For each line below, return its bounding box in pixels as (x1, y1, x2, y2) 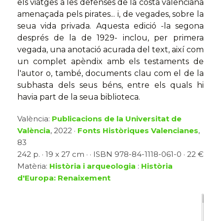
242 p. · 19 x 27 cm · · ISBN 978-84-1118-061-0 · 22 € (17, 149, 204, 159)
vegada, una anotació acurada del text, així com (17, 45, 204, 55)
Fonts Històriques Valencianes (77, 126, 198, 136)
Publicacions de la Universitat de (52, 114, 182, 124)
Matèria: (17, 161, 49, 171)
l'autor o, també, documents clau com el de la (17, 69, 204, 78)
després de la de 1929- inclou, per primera (17, 33, 204, 43)
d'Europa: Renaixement (17, 173, 110, 183)
